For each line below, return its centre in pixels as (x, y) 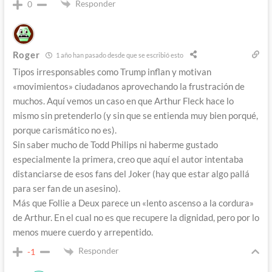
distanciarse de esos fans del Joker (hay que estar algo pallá (131, 174)
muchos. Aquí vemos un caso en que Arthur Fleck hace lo (123, 101)
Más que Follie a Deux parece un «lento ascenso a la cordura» (133, 203)
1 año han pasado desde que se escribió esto (119, 55)
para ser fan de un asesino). (66, 189)
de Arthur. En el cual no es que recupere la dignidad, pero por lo (136, 218)
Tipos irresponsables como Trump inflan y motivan (112, 72)
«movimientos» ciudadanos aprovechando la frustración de (128, 87)
